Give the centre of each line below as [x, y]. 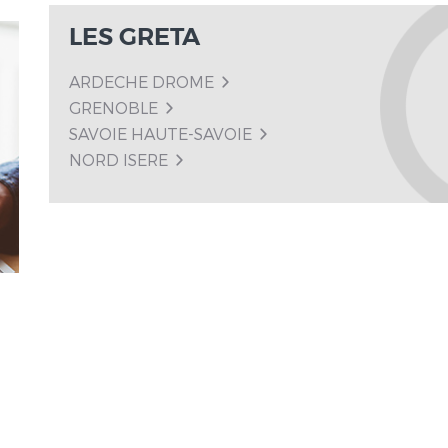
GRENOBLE [113, 107]
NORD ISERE [118, 159]
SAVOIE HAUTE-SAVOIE [160, 133]
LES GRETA [134, 36]
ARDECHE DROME [141, 81]
